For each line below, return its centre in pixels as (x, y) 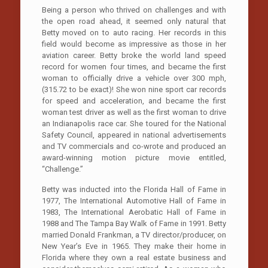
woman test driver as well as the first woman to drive (134, 112)
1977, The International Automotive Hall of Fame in (134, 200)
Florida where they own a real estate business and (134, 257)
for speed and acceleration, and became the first (134, 100)
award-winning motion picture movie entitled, (134, 157)
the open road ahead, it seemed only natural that (134, 21)
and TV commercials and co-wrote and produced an (134, 146)
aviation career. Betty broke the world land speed (134, 55)
